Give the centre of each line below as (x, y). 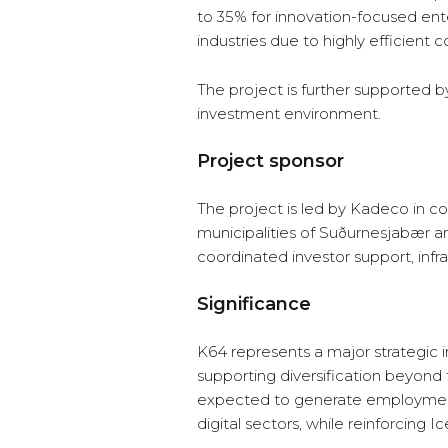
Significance (254, 304)
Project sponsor (270, 161)
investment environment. (289, 114)
